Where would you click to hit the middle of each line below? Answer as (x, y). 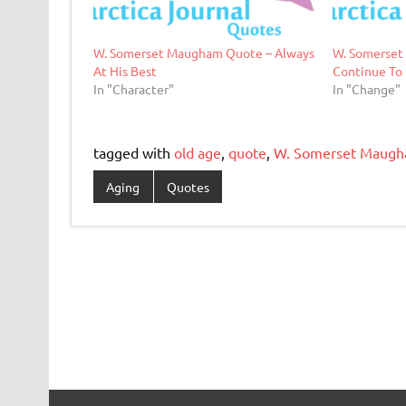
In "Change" (367, 89)
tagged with (133, 153)
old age (197, 153)
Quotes (188, 186)
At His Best (125, 71)
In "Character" (133, 89)
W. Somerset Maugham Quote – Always (203, 53)
